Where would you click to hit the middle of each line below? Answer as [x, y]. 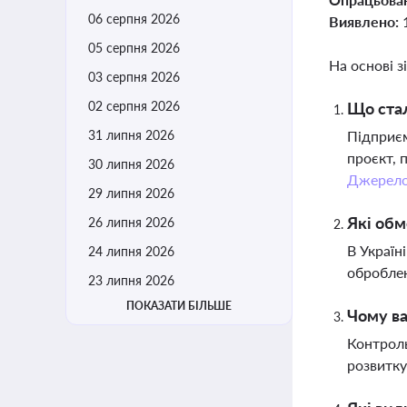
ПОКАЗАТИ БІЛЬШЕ [179, 306]
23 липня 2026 [131, 280]
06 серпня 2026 [134, 19]
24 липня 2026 [131, 251]
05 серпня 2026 [134, 48]
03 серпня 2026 [134, 77]
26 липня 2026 [131, 222]
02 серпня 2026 [134, 106]
